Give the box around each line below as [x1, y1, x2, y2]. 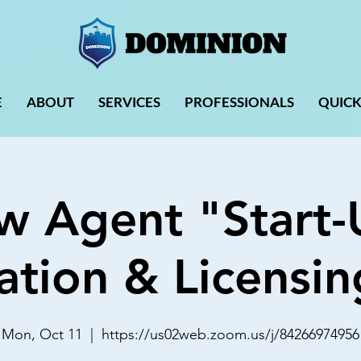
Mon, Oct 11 [2, 326, 82, 343]
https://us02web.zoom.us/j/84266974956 [102, 326, 359, 343]
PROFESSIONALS [185, 93, 294, 110]
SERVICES [98, 93, 160, 110]
